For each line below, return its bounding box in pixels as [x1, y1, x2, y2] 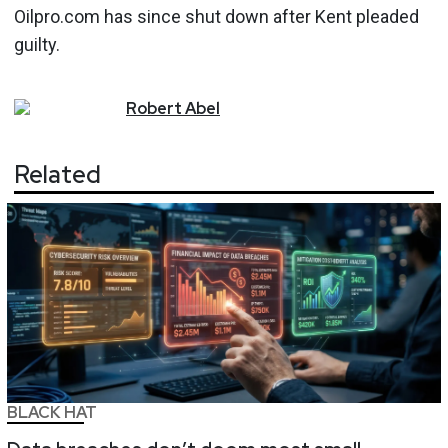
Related [14, 159, 101, 191]
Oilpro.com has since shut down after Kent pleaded [14, 5, 419, 27]
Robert [126, 97, 182, 119]
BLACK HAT [7, 402, 97, 424]
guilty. [14, 33, 60, 55]
